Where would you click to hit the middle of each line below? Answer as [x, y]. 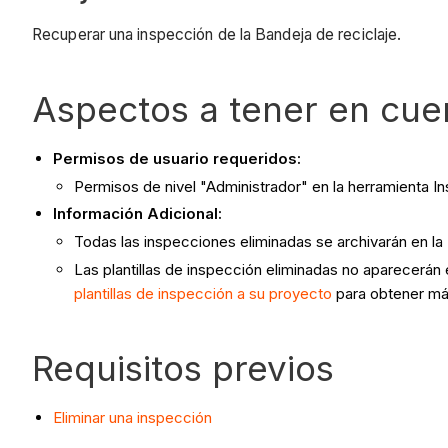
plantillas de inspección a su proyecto [203, 293]
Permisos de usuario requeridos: [177, 158]
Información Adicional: [137, 214]
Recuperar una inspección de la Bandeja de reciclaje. [217, 34]
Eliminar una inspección [132, 417]
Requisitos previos [183, 367]
